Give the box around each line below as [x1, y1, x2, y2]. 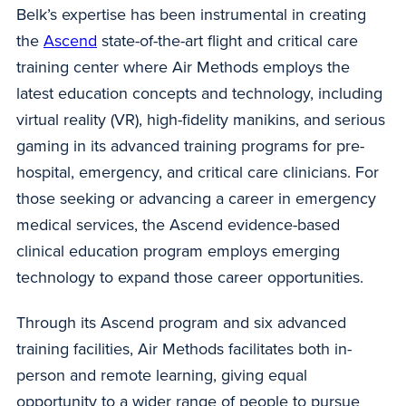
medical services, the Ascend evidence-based [16, 215, 340, 236]
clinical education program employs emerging [16, 241, 340, 262]
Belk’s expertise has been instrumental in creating [16, 5, 366, 25]
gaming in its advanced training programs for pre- [16, 136, 364, 157]
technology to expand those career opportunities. [16, 267, 363, 288]
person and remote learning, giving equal [16, 364, 307, 385]
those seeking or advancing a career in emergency [16, 188, 376, 209]
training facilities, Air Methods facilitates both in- [16, 338, 352, 359]
